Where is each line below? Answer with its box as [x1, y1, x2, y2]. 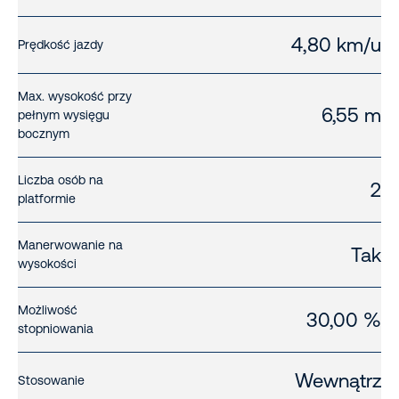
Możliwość [18, 303, 77, 318]
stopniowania [18, 322, 94, 337]
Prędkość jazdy [18, 37, 103, 53]
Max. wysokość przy [18, 89, 132, 104]
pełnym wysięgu [18, 108, 110, 123]
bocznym [18, 126, 69, 142]
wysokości [18, 256, 77, 272]
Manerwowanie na [18, 238, 123, 253]
